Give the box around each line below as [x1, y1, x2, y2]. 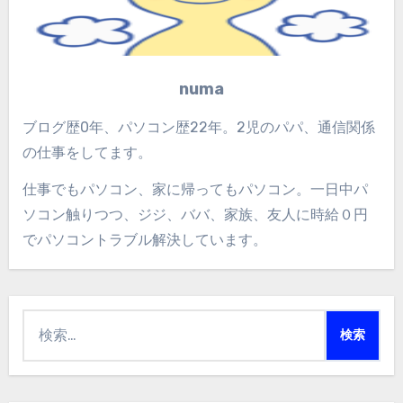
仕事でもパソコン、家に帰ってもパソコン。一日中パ [22, 180, 368, 198]
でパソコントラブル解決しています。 [22, 230, 267, 248]
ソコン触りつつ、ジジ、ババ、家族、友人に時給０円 [22, 205, 368, 223]
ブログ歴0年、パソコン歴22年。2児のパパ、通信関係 [22, 118, 375, 136]
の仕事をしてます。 [22, 143, 152, 161]
